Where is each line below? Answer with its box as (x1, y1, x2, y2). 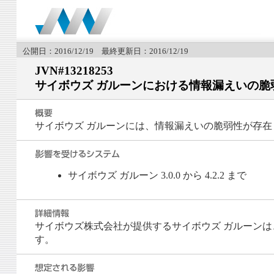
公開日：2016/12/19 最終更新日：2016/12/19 (22, 46, 188, 56)
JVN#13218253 (34, 64, 113, 78)
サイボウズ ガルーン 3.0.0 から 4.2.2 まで (68, 170, 247, 181)
